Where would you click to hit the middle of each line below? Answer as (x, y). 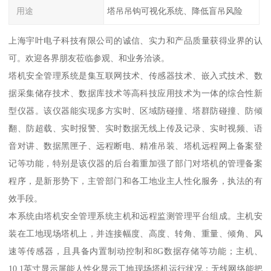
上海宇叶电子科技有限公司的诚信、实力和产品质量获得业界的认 (135, 41)
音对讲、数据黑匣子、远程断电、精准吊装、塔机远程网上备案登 (135, 146)
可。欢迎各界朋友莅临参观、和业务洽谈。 (89, 58)
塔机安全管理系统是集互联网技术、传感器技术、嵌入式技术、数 (135, 76)
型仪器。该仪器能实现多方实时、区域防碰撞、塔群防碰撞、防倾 (135, 111)
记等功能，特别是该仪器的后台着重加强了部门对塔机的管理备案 (135, 164)
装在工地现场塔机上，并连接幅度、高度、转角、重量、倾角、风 (135, 234)
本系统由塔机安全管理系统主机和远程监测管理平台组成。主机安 (135, 216)
